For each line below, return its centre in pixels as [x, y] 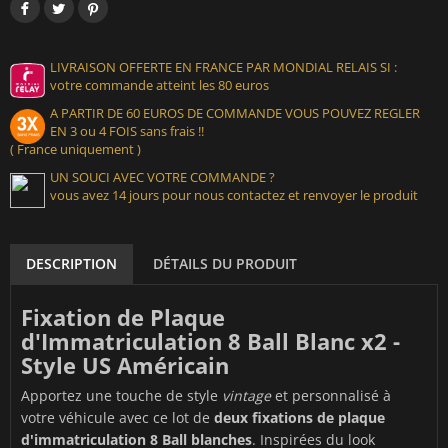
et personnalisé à [331, 396]
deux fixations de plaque [299, 418]
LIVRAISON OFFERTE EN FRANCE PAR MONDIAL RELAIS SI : [223, 67]
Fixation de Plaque [123, 317]
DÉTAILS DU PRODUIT [225, 264]
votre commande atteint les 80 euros [159, 85]
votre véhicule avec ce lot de [117, 418]
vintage [246, 396]
